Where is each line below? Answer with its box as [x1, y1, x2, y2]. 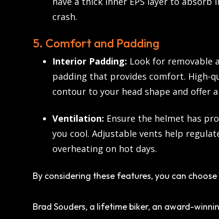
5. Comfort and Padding [33, 36, 159, 51]
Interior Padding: [52, 55, 127, 67]
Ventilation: [52, 112, 104, 125]
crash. [52, 11, 77, 23]
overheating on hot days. [52, 143, 157, 155]
